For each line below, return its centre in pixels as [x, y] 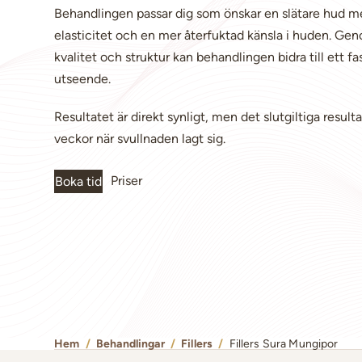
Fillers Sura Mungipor [284, 343]
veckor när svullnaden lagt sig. [140, 138]
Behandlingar [130, 343]
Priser [127, 180]
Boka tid [79, 181]
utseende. [83, 78]
